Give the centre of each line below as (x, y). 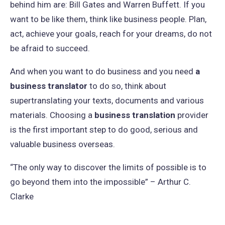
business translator (49, 86)
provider (192, 115)
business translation (135, 115)
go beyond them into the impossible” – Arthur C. (100, 182)
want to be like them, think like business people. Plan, (108, 19)
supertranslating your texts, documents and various (107, 100)
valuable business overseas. (63, 144)
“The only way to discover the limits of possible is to (108, 167)
